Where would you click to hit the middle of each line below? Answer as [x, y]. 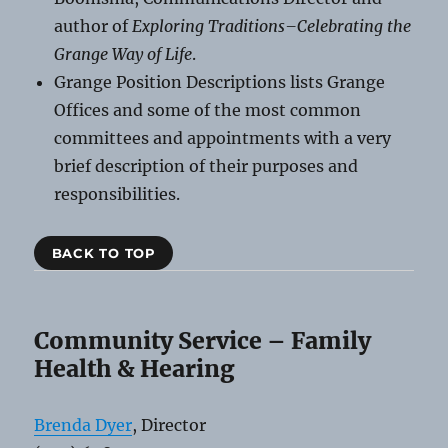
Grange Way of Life [123, 53]
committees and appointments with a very [223, 137]
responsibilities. [117, 193]
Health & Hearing [135, 368]
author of [93, 25]
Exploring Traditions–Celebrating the [272, 25]
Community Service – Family [203, 340]
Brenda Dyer [83, 424]
